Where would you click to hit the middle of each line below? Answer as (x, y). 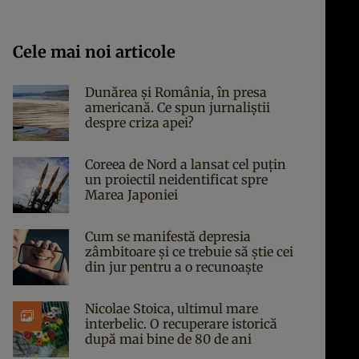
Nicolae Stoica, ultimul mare (171, 309)
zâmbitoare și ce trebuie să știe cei (189, 252)
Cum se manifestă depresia (168, 236)
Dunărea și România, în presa (176, 92)
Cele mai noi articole (94, 52)
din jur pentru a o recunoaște (174, 267)
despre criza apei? (139, 123)
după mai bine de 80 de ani (168, 339)
